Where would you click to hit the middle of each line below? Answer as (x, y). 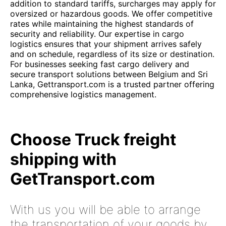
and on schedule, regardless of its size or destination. (112, 54)
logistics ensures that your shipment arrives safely (106, 44)
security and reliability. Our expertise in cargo (97, 34)
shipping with (63, 159)
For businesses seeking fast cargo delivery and (100, 64)
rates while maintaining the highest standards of (102, 24)
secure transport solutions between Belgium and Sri (109, 74)
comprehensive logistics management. (83, 94)
